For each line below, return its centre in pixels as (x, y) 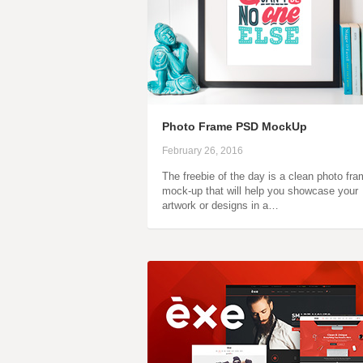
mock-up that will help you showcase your (260, 191)
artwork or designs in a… (220, 205)
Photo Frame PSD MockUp (235, 126)
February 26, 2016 (203, 151)
